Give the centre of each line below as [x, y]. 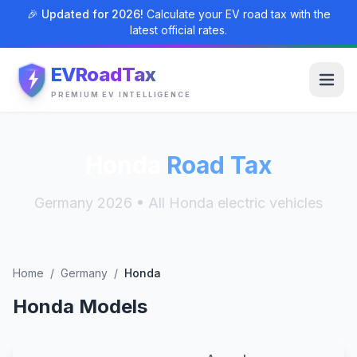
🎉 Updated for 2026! [85, 14]
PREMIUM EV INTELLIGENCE [121, 94]
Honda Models [80, 306]
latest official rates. [178, 30]
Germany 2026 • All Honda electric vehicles [178, 203]
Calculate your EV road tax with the [237, 14]
